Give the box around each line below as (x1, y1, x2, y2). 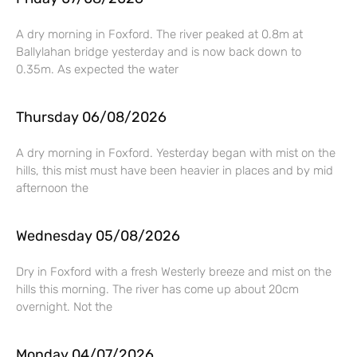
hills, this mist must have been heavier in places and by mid (16, 163, 333, 178)
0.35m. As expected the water (16, 61, 178, 76)
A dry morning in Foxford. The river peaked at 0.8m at (16, 26, 303, 41)
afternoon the (16, 180, 88, 195)
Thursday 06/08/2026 (16, 108, 167, 126)
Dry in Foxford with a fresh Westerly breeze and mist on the (16, 264, 331, 279)
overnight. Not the (16, 299, 112, 314)
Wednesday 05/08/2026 (16, 226, 180, 245)
